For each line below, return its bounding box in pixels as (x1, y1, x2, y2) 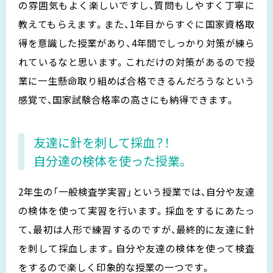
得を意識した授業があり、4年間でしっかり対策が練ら (18, 35, 255, 49)
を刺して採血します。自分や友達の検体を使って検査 (18, 241, 255, 255)
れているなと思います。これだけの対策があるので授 (18, 54, 255, 68)
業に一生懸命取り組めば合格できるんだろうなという (18, 73, 255, 87)
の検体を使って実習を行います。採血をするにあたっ (18, 203, 255, 217)
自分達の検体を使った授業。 (34, 151, 189, 169)
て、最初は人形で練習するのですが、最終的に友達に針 (18, 222, 255, 236)
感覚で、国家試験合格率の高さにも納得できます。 (18, 92, 235, 106)
